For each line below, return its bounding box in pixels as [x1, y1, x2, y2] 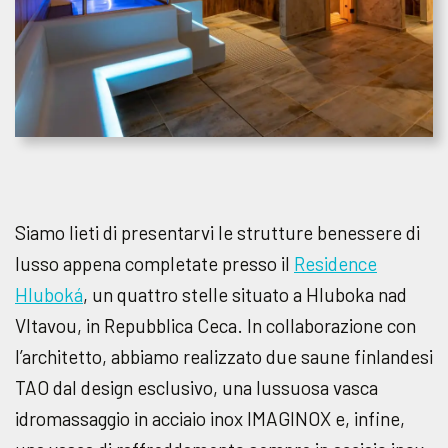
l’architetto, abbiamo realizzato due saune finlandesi [15, 345, 433, 368]
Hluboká [15, 283, 83, 306]
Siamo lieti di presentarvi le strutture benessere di [15, 221, 420, 244]
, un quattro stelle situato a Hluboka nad [83, 283, 407, 306]
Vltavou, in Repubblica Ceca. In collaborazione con [15, 314, 416, 337]
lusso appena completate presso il [15, 252, 294, 275]
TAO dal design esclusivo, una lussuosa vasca [15, 376, 378, 399]
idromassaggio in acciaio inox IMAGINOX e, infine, [15, 407, 405, 430]
